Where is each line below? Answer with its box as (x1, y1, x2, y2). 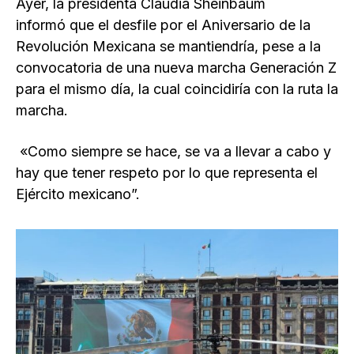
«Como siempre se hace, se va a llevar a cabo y (16, 142, 331, 160)
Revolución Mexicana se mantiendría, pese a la (16, 37, 321, 55)
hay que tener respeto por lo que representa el (16, 164, 318, 181)
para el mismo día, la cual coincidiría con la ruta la (16, 80, 338, 97)
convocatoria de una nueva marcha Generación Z (16, 58, 337, 76)
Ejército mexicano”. (16, 185, 140, 202)
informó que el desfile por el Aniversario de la (16, 16, 311, 33)
